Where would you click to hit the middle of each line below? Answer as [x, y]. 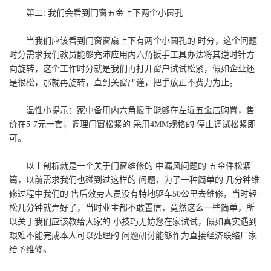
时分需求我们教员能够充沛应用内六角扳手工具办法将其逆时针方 [132, 55]
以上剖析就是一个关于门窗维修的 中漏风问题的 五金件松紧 [139, 166]
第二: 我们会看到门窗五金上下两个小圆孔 [105, 13]
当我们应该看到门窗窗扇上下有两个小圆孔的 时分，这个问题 [142, 41]
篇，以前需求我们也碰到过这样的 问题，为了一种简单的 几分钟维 [134, 180]
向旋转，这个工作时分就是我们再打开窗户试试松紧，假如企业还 [132, 69]
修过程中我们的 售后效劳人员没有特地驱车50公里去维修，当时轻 [133, 194]
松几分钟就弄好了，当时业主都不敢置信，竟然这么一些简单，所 [132, 208]
